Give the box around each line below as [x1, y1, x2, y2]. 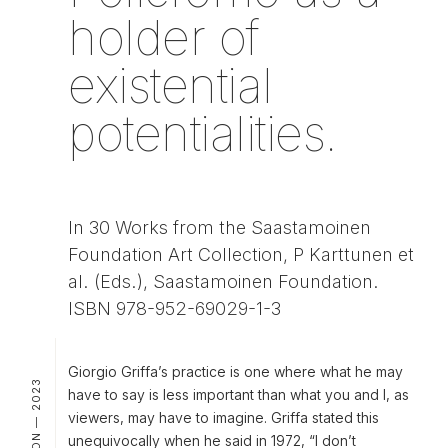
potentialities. [68, 103, 337, 163]
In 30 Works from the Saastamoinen [68, 216, 371, 238]
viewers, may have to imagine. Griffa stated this [68, 408, 379, 426]
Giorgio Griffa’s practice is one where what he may [68, 362, 403, 380]
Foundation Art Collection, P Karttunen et [68, 243, 414, 265]
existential [68, 55, 273, 115]
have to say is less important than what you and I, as [68, 385, 409, 403]
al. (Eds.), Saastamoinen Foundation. [68, 270, 379, 292]
